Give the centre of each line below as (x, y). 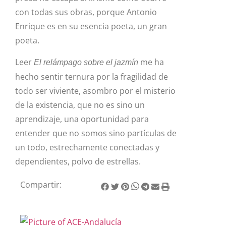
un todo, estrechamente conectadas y (87, 147)
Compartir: (41, 185)
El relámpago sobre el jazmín (86, 62)
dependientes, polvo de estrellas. (78, 161)
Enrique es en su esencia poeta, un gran (91, 26)
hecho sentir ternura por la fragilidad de (92, 76)
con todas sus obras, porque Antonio (86, 12)
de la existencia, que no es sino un (80, 105)
